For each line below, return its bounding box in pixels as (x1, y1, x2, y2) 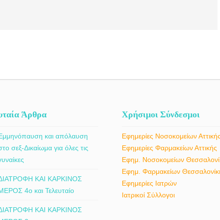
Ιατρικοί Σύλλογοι (122, 191, 175, 199)
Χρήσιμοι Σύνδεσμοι (122, 109, 200, 119)
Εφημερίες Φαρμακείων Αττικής (122, 144, 218, 152)
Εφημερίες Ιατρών (122, 179, 177, 187)
